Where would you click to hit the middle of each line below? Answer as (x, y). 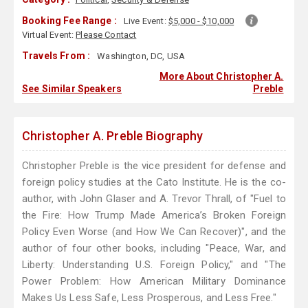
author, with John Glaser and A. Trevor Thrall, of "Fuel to (154, 199)
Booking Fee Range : (69, 21)
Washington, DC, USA (140, 56)
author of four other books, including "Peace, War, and (154, 249)
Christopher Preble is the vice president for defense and (154, 166)
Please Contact (106, 35)
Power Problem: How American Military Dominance (154, 282)
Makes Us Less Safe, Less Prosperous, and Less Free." (149, 298)
